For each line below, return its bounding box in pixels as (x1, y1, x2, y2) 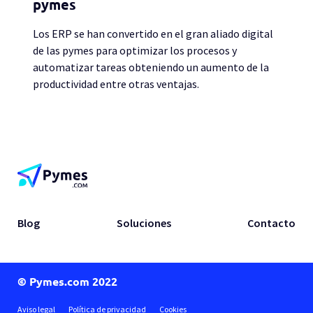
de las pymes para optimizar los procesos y (33, 43, 237, 57)
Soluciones (116, 216, 171, 231)
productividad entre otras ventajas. (33, 77, 199, 91)
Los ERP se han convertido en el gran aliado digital (33, 27, 273, 41)
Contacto (247, 216, 296, 231)
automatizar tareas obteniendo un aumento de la (33, 60, 269, 74)
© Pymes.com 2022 (17, 275, 117, 289)
